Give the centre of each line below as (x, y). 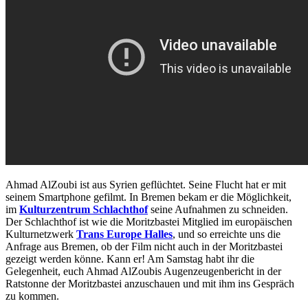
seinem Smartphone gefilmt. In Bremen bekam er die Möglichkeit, (148, 197)
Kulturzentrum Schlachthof (84, 210)
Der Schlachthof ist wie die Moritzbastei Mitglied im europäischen (149, 222)
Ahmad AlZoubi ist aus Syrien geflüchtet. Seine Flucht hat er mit (146, 185)
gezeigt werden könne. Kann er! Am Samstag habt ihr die (130, 259)
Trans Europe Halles (124, 234)
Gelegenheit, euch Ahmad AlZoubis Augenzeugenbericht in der (143, 272)
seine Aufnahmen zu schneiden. (218, 210)
